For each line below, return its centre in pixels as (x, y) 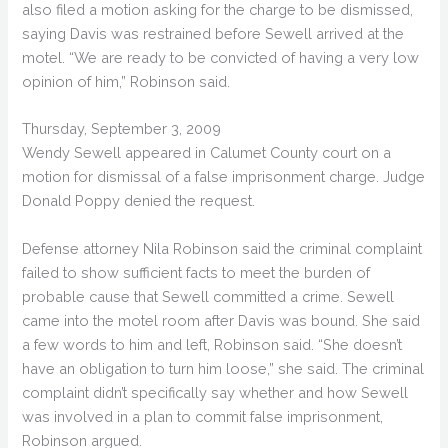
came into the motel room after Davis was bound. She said (221, 320)
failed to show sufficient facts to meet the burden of (196, 272)
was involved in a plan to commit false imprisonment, (203, 416)
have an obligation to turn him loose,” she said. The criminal (223, 368)
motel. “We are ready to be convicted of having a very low (221, 58)
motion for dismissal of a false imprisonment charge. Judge (224, 177)
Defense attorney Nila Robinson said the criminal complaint (222, 248)
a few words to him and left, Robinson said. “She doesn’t (212, 344)
